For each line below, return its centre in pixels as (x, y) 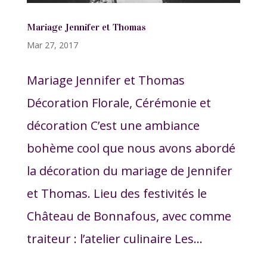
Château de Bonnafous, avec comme (129, 216)
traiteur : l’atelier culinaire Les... (114, 239)
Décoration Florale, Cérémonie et (119, 103)
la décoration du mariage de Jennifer (129, 171)
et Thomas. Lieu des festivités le (117, 194)
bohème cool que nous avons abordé (131, 148)
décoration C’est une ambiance (113, 126)
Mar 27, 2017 (52, 45)
